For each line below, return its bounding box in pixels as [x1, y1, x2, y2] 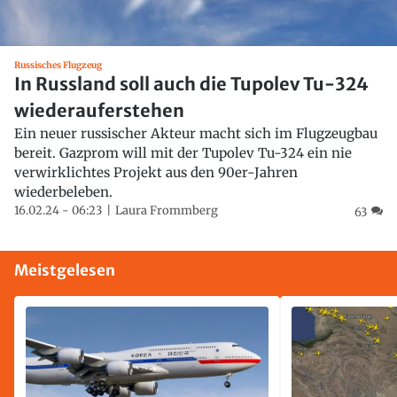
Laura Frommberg [115, 203, 218, 219]
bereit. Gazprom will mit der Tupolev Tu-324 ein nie [14, 144, 352, 162]
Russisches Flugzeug [14, 59, 102, 72]
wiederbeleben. [14, 183, 113, 201]
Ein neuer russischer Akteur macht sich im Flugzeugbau [14, 125, 378, 143]
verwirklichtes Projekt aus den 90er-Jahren [14, 164, 298, 182]
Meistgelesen [14, 261, 115, 281]
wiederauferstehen [14, 99, 184, 122]
